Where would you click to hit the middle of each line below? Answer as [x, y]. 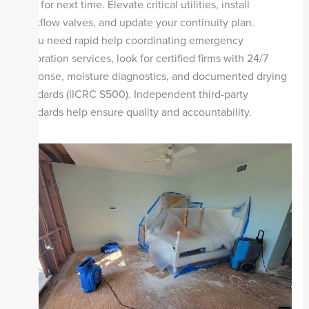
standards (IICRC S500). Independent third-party [132, 95]
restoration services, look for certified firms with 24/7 [142, 59]
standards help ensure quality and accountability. [134, 113]
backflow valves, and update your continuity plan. [136, 23]
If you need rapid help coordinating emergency [130, 41]
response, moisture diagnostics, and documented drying [152, 77]
